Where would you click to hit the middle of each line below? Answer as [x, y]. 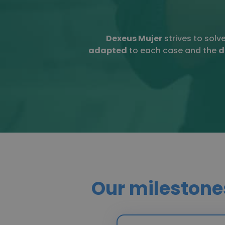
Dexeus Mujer [134, 38]
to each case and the [173, 50]
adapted [107, 50]
